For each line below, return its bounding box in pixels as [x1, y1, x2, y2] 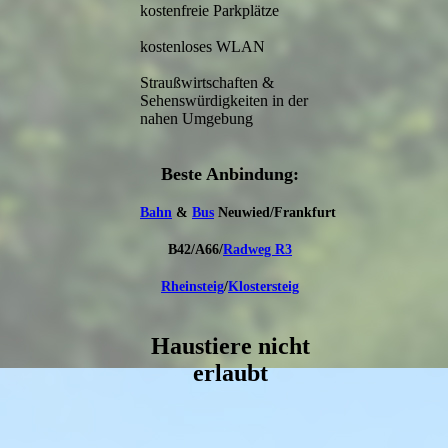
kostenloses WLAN [140, 38, 265, 56]
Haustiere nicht [150, 333, 310, 360]
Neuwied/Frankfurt [214, 205, 336, 221]
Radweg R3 [223, 242, 292, 258]
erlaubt [192, 360, 268, 387]
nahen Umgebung [140, 110, 253, 128]
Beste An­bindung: [161, 164, 299, 185]
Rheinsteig [161, 279, 224, 295]
